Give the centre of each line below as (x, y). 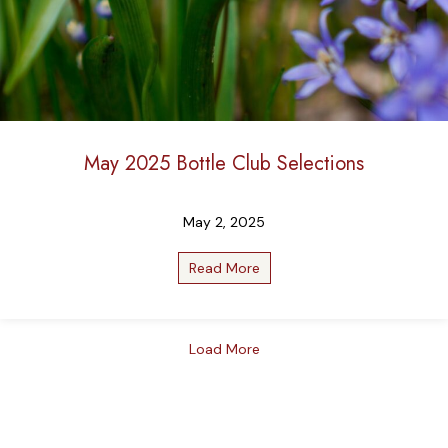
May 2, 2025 (224, 222)
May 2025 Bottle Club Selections (224, 163)
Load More (224, 349)
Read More (224, 268)
